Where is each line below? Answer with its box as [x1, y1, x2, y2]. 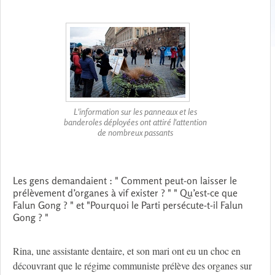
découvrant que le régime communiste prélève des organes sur [13, 259, 252, 273]
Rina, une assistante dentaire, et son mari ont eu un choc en [13, 244, 241, 258]
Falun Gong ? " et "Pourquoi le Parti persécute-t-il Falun [13, 199, 243, 212]
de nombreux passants [98, 127, 173, 138]
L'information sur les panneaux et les [74, 106, 197, 117]
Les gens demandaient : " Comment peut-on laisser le [13, 174, 237, 187]
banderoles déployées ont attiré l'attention [64, 117, 207, 128]
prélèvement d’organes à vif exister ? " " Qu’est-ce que [13, 187, 238, 199]
